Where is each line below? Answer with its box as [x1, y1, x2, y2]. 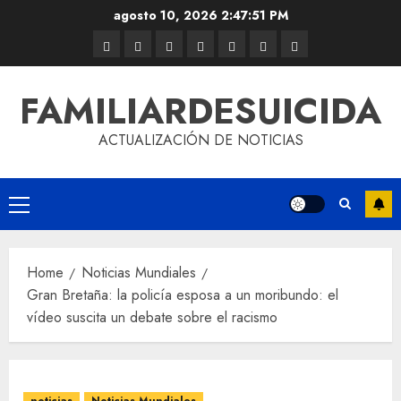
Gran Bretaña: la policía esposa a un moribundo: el [27, 285, 338, 305]
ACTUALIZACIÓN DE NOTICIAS [98, 130, 303, 150]
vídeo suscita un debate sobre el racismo [27, 307, 277, 328]
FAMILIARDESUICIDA [20, 85, 381, 137]
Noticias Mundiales [81, 262, 196, 283]
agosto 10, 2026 [112, 6, 220, 24]
